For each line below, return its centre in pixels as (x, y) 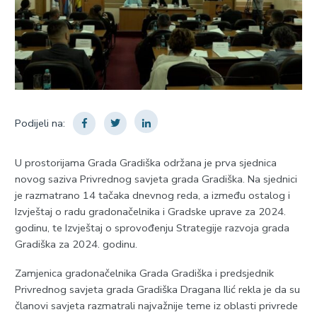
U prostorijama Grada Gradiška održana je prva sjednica (145, 162)
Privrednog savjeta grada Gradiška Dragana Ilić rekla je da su (157, 290)
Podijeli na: (40, 123)
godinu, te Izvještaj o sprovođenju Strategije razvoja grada (152, 227)
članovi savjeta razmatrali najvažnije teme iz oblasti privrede (156, 306)
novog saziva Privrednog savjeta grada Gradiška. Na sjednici (156, 179)
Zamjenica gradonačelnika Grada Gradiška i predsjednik (144, 273)
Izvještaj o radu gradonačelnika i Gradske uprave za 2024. (150, 211)
